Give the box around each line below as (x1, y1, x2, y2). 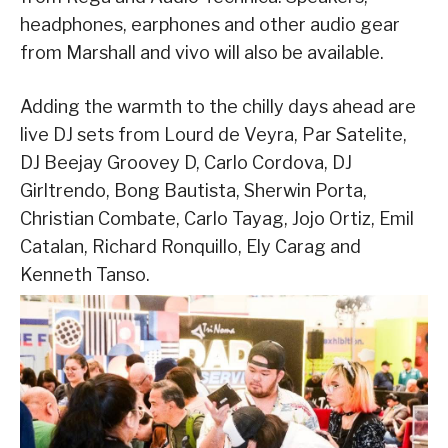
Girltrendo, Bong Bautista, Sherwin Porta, (20, 179, 367, 201)
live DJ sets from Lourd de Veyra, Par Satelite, (20, 123, 407, 145)
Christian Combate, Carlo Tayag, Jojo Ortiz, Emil (20, 207, 414, 229)
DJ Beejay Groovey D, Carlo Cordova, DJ (20, 151, 352, 173)
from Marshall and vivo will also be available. (20, 41, 384, 63)
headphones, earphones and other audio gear (20, 13, 400, 35)
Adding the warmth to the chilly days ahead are (20, 95, 416, 117)
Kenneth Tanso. (20, 263, 150, 285)
